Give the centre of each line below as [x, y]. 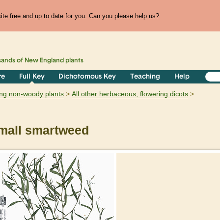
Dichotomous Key [87, 77]
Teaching [145, 77]
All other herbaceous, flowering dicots [130, 94]
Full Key [32, 77]
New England [44, 61]
